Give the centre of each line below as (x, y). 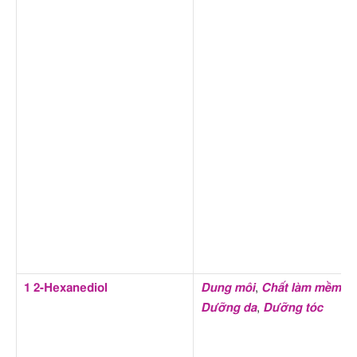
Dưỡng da (229, 308)
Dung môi (228, 288)
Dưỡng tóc (293, 308)
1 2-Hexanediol (66, 288)
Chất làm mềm (301, 288)
